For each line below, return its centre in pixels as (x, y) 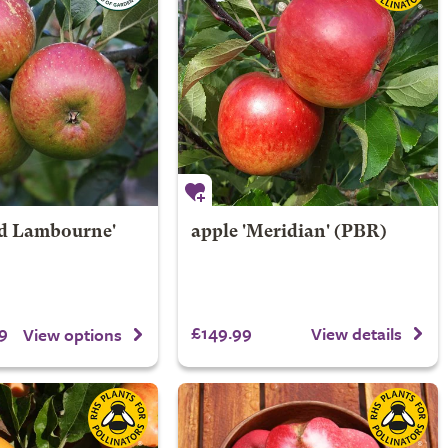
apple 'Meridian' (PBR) (288, 232)
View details (356, 333)
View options (72, 334)
